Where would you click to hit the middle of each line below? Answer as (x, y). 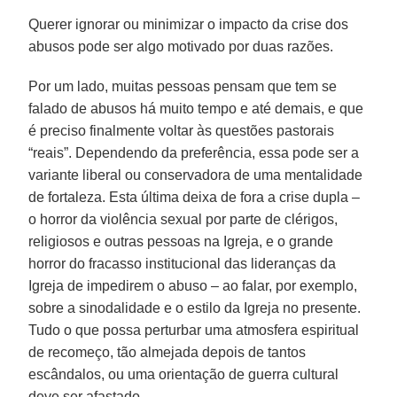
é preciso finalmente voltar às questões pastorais (182, 130)
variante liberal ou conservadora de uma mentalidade (196, 175)
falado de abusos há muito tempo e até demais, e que (196, 108)
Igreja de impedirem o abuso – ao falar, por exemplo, (193, 285)
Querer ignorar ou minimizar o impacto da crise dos (189, 24)
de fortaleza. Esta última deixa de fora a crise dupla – (195, 197)
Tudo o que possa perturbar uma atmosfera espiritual (194, 330)
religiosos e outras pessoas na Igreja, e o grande (181, 241)
